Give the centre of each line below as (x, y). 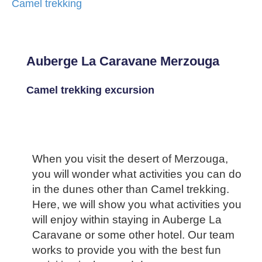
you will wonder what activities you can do (137, 174)
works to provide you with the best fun (127, 250)
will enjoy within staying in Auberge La (127, 220)
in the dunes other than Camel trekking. (131, 189)
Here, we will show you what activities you (137, 204)
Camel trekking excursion (90, 90)
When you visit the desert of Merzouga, (130, 159)
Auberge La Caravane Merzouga (123, 61)
